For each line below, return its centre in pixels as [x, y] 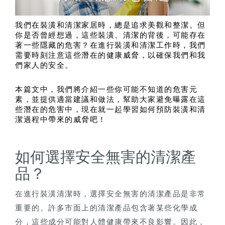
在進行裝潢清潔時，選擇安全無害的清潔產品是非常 [110, 194]
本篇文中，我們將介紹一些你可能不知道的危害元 [106, 90]
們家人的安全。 [44, 66]
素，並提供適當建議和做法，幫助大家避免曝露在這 [110, 100]
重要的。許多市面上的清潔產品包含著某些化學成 [106, 208]
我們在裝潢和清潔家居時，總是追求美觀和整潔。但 [110, 25]
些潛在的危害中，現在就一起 [69, 110]
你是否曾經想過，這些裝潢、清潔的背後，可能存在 [110, 35]
